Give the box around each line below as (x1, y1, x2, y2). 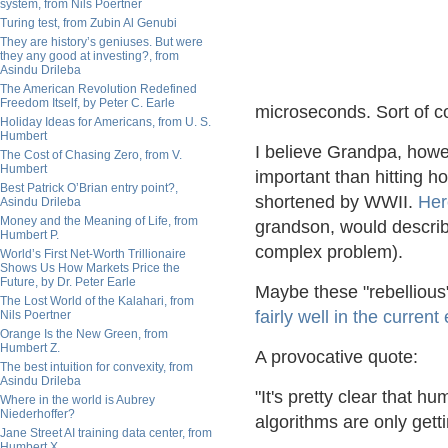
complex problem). (255, 242, 403, 262)
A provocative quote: (255, 347, 418, 367)
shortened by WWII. (255, 192, 418, 212)
